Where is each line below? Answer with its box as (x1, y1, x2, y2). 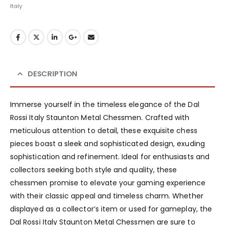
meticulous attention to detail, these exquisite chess (10, 125, 197, 136)
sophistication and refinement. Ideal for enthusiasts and (10, 151, 209, 162)
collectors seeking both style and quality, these (10, 164, 177, 175)
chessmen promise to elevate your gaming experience (10, 177, 206, 188)
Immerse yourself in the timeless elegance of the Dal (10, 99, 199, 109)
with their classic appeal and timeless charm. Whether (10, 190, 203, 201)
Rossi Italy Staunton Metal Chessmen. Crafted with (10, 112, 190, 123)
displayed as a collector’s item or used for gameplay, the (10, 203, 212, 214)
